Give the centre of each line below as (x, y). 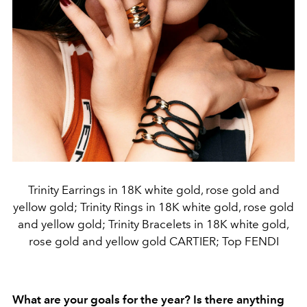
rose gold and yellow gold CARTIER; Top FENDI (153, 242)
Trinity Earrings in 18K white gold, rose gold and (153, 190)
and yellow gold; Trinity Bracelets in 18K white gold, (153, 224)
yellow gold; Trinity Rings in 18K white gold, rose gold (153, 207)
